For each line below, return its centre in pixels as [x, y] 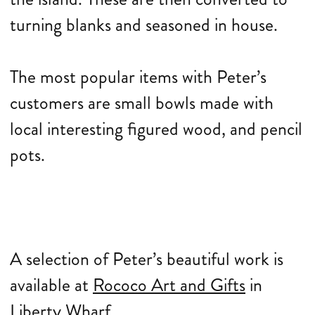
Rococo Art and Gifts [169, 285]
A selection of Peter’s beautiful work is [147, 259]
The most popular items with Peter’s [138, 77]
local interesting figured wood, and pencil [156, 129]
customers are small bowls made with [142, 103]
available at [51, 285]
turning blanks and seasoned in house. [144, 25]
